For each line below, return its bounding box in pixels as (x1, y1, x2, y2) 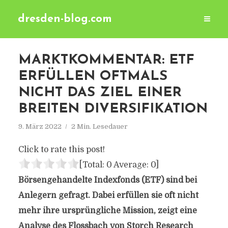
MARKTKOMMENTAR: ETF (18, 53, 194, 67)
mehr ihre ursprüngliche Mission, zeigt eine (18, 206, 197, 215)
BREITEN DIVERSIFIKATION (18, 102, 208, 116)
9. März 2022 (18, 123, 62, 130)
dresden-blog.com (18, 14, 112, 24)
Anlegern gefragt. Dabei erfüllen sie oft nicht (18, 191, 198, 200)
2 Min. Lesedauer (71, 123, 128, 130)
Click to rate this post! (18, 145, 105, 154)
